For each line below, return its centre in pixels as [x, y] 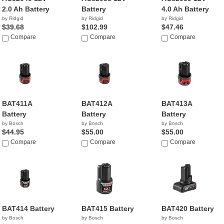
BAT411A [17, 103]
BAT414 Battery [28, 208]
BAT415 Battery [108, 208]
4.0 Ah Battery [185, 9]
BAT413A [176, 103]
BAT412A [97, 103]
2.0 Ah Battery [26, 9]
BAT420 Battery [187, 208]
